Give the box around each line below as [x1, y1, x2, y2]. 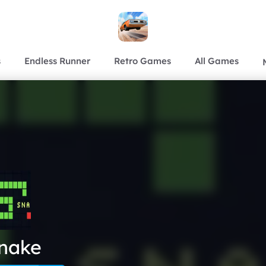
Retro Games [114, 55, 171, 66]
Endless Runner [24, 55, 90, 66]
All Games [195, 55, 239, 66]
